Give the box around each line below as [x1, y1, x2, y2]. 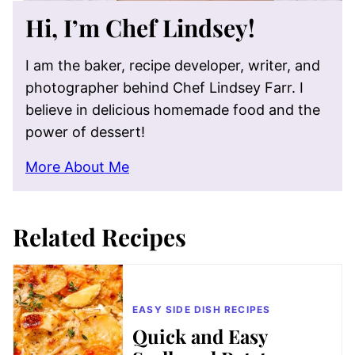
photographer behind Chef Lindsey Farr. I [25, 79, 303, 96]
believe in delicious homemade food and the [25, 101, 320, 118]
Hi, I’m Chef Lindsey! [25, 12, 255, 44]
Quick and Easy [132, 323, 267, 349]
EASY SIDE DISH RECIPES [132, 303, 271, 315]
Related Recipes [13, 221, 186, 253]
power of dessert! [25, 124, 145, 140]
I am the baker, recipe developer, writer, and [25, 57, 320, 74]
